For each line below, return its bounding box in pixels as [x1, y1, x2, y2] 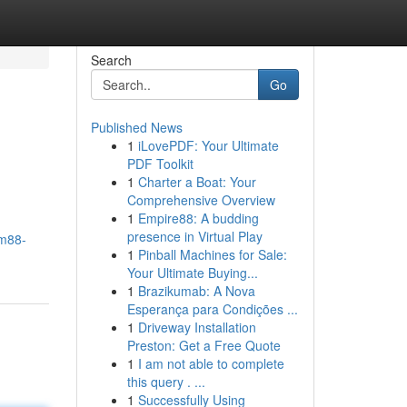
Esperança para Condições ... [126, 300, 298, 318]
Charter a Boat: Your [137, 173, 256, 191]
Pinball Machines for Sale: [137, 245, 287, 263]
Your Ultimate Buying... [126, 263, 258, 282]
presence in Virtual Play [126, 227, 263, 245]
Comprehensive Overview [126, 191, 275, 209]
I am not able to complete [137, 354, 284, 372]
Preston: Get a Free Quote [126, 336, 281, 354]
